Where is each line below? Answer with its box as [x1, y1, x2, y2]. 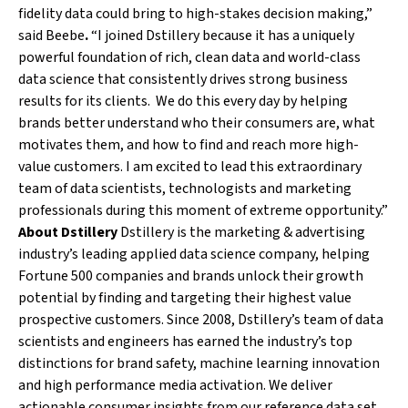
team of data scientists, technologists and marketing [18, 178, 352, 199]
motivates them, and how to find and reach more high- [18, 135, 359, 155]
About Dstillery [18, 222, 117, 242]
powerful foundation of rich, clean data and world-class [18, 47, 361, 67]
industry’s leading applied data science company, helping [18, 244, 370, 264]
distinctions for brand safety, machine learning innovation [18, 353, 380, 373]
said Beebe [18, 25, 85, 46]
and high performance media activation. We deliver [18, 375, 332, 395]
